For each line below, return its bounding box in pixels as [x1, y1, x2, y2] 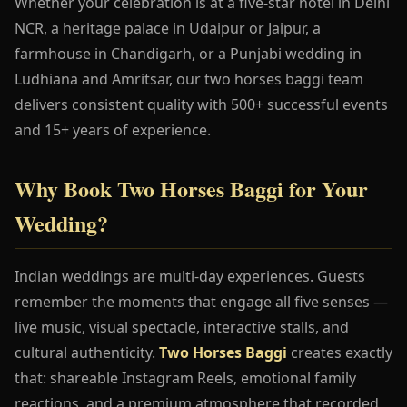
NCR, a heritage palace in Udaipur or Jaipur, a [15, 17, 321, 38]
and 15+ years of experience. [15, 119, 211, 140]
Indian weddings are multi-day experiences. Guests [15, 265, 365, 286]
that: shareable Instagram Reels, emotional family [15, 367, 356, 388]
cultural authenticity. [15, 342, 159, 362]
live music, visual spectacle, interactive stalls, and [15, 316, 349, 337]
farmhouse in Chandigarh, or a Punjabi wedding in [15, 43, 362, 64]
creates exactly [287, 342, 392, 362]
